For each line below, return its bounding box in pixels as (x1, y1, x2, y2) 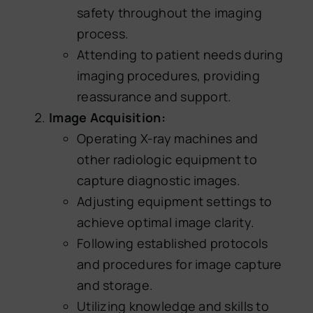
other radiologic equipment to (76, 150, 257, 168)
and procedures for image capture (76, 255, 282, 272)
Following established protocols (76, 234, 268, 252)
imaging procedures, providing (76, 66, 260, 84)
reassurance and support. (76, 87, 232, 105)
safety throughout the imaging (76, 3, 262, 21)
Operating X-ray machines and (76, 129, 259, 147)
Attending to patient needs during (76, 45, 283, 63)
